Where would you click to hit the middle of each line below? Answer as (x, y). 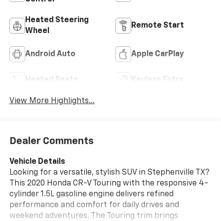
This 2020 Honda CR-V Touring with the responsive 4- (109, 184)
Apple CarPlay (158, 54)
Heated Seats (51, 80)
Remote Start (158, 25)
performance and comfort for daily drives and (94, 205)
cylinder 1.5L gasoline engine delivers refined (91, 195)
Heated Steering (57, 20)
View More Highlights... (52, 101)
